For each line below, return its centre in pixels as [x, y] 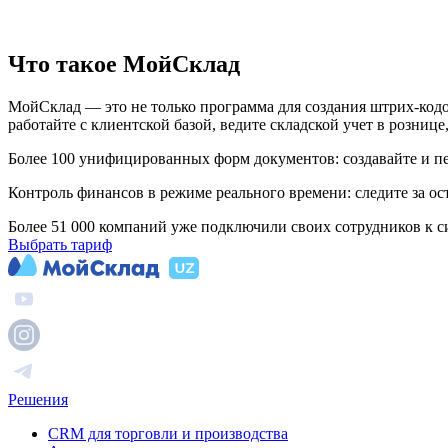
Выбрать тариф [60, 244]
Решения [38, 399]
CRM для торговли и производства [168, 433]
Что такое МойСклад [124, 63]
